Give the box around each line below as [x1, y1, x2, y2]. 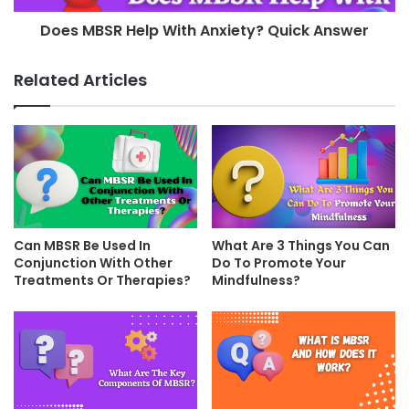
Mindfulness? [212, 270, 300, 289]
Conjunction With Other [14, 253, 173, 272]
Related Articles [14, 68, 147, 91]
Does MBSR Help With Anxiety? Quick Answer [40, 19, 369, 41]
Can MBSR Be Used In [14, 236, 151, 255]
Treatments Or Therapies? [14, 270, 191, 289]
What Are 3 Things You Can [212, 236, 390, 255]
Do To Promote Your [212, 253, 346, 272]
